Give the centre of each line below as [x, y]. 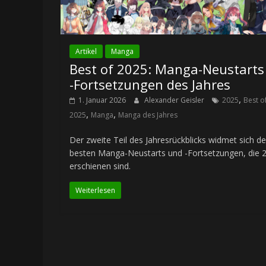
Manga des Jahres [148, 115]
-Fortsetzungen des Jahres [150, 84]
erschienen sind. [100, 166]
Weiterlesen [95, 190]
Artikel [86, 51]
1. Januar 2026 [102, 100]
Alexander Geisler [175, 100]
